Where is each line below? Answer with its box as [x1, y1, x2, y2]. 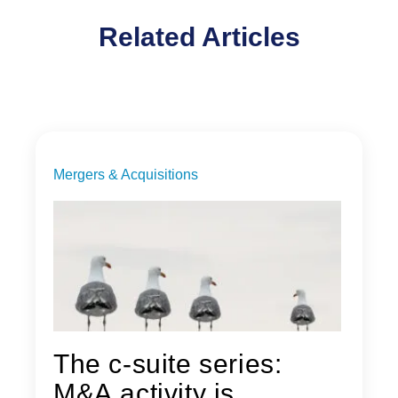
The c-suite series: [53, 348, 283, 378]
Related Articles [98, 21, 300, 52]
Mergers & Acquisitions [53, 166, 198, 182]
